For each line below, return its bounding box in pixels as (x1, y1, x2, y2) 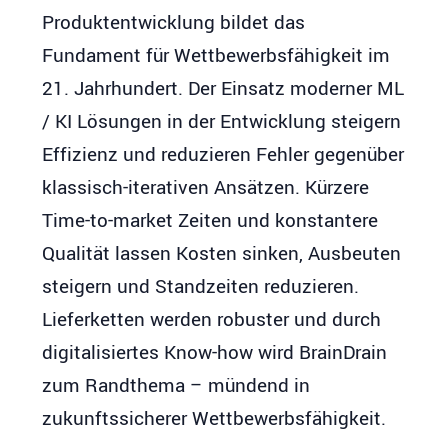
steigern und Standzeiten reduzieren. (42, 272, 360, 301)
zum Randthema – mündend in (42, 371, 311, 400)
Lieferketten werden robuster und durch (42, 305, 382, 334)
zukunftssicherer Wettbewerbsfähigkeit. (42, 404, 387, 433)
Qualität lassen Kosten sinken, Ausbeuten (42, 239, 402, 268)
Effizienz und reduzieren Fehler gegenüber (42, 140, 405, 169)
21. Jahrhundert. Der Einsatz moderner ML (42, 74, 405, 103)
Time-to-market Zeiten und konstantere (42, 206, 379, 235)
